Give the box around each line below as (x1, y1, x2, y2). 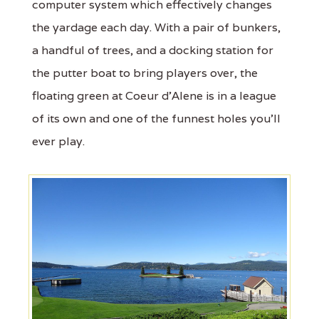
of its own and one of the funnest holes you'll (32, 110, 281, 126)
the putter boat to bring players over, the (32, 65, 258, 80)
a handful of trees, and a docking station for (32, 42, 273, 58)
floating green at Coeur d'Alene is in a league (32, 88, 276, 103)
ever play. (32, 133, 85, 149)
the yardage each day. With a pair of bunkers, (32, 19, 281, 35)
